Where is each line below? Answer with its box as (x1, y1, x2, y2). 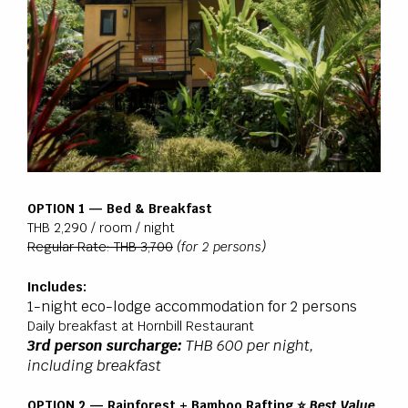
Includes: (27, 278, 87, 295)
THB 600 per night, (182, 335, 314, 355)
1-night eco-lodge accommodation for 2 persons (27, 296, 357, 316)
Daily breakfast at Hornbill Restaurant (27, 317, 254, 334)
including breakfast (27, 355, 161, 375)
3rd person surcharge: (27, 335, 182, 355)
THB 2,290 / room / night (27, 219, 175, 237)
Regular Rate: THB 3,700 (27, 239, 173, 256)
